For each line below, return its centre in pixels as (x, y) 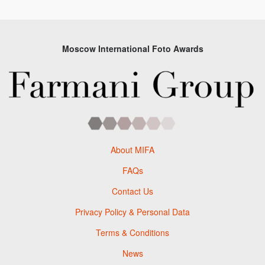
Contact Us (132, 191)
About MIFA (132, 149)
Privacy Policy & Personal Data (132, 211)
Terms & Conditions (132, 232)
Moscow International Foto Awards (132, 49)
